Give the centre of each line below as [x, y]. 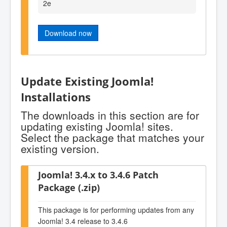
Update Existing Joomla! [87, 81]
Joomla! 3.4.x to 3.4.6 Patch [98, 175]
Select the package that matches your [112, 138]
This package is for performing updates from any [116, 210]
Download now [68, 33]
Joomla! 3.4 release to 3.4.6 [83, 221]
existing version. [60, 149]
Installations [56, 97]
